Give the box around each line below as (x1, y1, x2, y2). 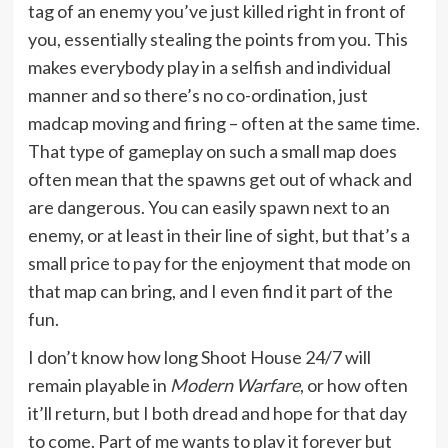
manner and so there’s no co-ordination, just (27, 83, 368, 106)
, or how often (299, 373, 408, 396)
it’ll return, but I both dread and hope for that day (27, 401, 407, 424)
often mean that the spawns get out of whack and (27, 167, 412, 190)
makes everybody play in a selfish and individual (27, 55, 391, 78)
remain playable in (27, 373, 170, 396)
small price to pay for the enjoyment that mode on (27, 251, 411, 274)
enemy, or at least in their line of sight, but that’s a (27, 223, 410, 246)
